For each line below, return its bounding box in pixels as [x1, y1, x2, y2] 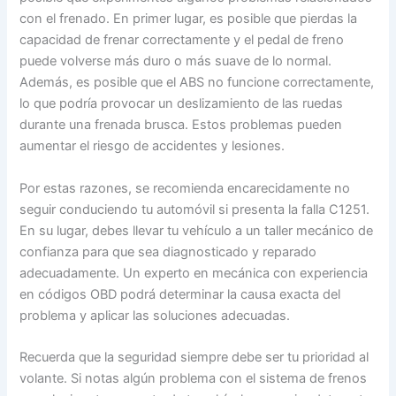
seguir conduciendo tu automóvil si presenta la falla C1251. [19, 201, 370, 217]
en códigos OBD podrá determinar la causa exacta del [19, 286, 341, 302]
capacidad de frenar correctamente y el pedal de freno [19, 32, 345, 49]
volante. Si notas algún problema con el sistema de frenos [19, 369, 368, 386]
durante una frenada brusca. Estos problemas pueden [19, 117, 343, 133]
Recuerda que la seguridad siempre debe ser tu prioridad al [19, 348, 369, 365]
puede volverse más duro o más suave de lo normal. [19, 53, 332, 70]
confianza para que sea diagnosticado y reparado [19, 243, 317, 260]
